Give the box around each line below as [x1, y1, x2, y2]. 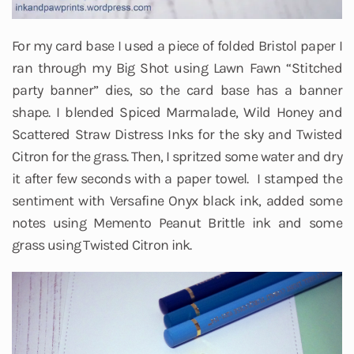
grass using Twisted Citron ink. [12, 236, 192, 254]
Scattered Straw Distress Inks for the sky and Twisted [12, 126, 342, 144]
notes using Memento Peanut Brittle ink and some [12, 214, 342, 232]
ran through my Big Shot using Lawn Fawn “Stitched [12, 59, 342, 77]
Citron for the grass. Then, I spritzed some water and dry [12, 148, 342, 166]
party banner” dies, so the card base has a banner [12, 81, 342, 100]
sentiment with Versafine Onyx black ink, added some [12, 192, 342, 210]
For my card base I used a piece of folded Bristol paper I [12, 37, 342, 55]
